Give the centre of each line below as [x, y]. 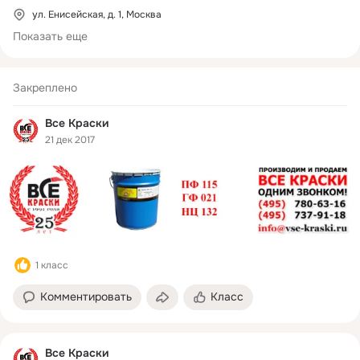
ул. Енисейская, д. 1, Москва [97, 14]
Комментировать [86, 296]
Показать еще [50, 36]
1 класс [52, 265]
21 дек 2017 [70, 139]
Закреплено [45, 88]
